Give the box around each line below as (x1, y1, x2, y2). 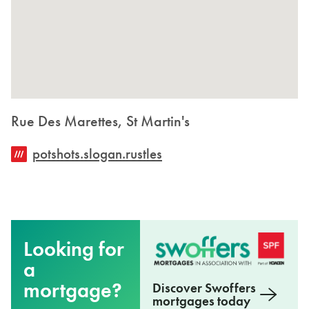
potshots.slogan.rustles (32, 144, 162, 163)
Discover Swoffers (152, 279, 256, 297)
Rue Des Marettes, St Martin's (11, 110, 190, 131)
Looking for (23, 235, 124, 263)
